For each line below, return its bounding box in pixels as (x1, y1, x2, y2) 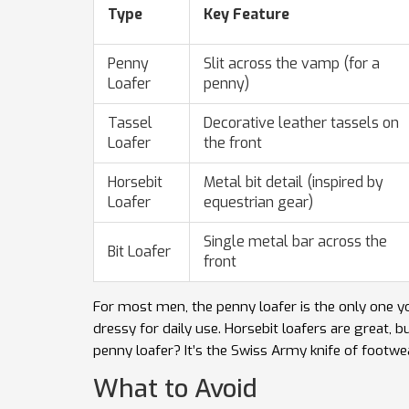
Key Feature (204, 4, 289, 24)
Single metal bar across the (204, 231, 387, 251)
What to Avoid (93, 371, 257, 405)
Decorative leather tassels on (204, 112, 399, 132)
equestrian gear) (204, 192, 313, 212)
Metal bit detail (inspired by (204, 172, 383, 192)
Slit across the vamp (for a (204, 53, 380, 73)
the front (204, 132, 262, 152)
